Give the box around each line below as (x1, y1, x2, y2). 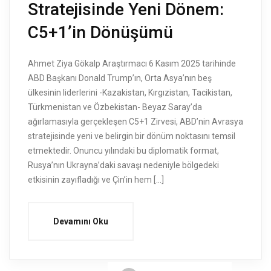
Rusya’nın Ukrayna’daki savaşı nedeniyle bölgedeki (28, 160, 219, 171)
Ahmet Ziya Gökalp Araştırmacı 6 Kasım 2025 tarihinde (28, 59, 236, 69)
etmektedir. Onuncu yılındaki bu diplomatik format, (28, 146, 219, 156)
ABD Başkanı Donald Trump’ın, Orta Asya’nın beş (28, 73, 212, 83)
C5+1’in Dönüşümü (28, 22, 173, 43)
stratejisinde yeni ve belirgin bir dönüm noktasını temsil (28, 131, 235, 142)
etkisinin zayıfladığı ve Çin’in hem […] (28, 175, 164, 185)
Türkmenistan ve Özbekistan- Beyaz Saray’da (28, 102, 202, 113)
